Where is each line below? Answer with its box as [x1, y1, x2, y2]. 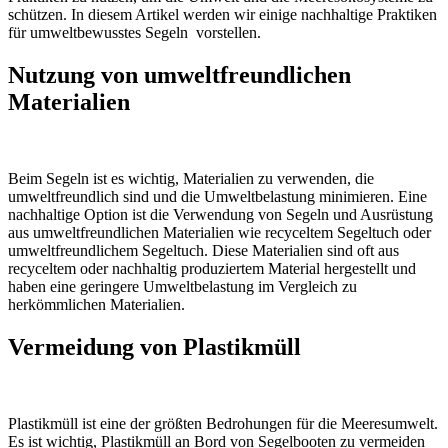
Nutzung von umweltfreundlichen [8, 62, 351, 89]
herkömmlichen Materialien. [8, 296, 185, 314]
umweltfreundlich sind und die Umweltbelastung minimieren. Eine [8, 188, 427, 206]
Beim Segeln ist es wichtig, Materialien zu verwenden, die [8, 170, 374, 188]
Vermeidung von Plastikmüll [8, 334, 301, 361]
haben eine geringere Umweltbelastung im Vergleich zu [8, 278, 357, 296]
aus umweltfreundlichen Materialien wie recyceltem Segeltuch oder [8, 224, 431, 242]
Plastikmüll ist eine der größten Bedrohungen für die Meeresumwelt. [8, 414, 438, 432]
